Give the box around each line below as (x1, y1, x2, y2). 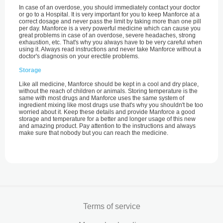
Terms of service (83, 202, 140, 211)
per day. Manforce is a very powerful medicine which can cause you (19, 25, 201, 32)
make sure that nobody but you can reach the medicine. (19, 129, 168, 136)
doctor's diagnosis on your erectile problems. (19, 53, 139, 60)
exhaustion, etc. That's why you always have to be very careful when (19, 39, 202, 46)
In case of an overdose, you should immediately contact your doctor (19, 4, 200, 11)
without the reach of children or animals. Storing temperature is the (19, 88, 198, 95)
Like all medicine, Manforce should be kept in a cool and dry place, (19, 81, 199, 88)
